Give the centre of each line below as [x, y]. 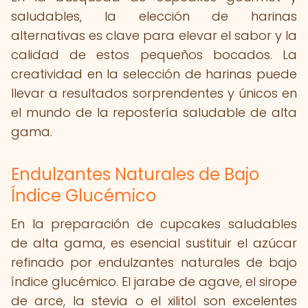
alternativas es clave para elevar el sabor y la [154, 35]
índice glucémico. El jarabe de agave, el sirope [154, 282]
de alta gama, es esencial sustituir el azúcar [154, 243]
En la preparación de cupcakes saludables [154, 224]
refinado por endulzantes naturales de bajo [154, 262]
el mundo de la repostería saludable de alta [154, 112]
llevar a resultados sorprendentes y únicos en [154, 93]
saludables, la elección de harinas [154, 16]
